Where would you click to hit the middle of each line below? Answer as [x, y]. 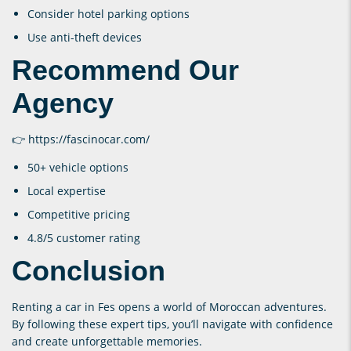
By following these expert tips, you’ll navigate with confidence [172, 324]
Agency [63, 103]
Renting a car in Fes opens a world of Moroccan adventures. [169, 306]
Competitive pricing [79, 214]
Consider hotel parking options [109, 13]
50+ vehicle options [78, 167]
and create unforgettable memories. [107, 341]
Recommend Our [125, 70]
